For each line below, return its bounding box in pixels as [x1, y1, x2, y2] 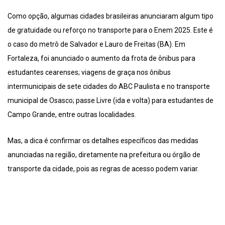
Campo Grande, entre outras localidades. [8, 110, 136, 119]
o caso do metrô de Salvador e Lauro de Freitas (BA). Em [8, 40, 185, 49]
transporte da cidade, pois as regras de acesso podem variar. [8, 165, 199, 173]
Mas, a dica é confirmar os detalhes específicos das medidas [8, 137, 198, 145]
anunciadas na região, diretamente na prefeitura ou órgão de [8, 151, 200, 159]
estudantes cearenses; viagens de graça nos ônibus [8, 68, 171, 77]
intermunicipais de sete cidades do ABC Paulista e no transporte [8, 82, 210, 91]
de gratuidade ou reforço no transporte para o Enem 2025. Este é [8, 26, 213, 35]
